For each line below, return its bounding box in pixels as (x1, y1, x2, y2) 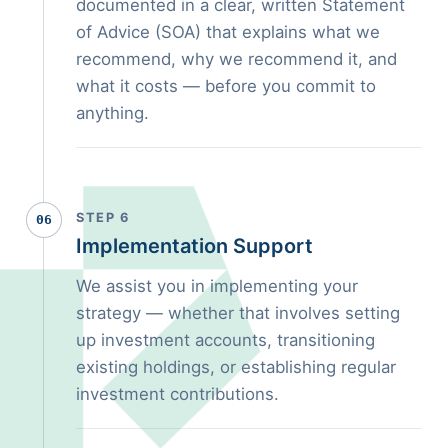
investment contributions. (76, 383, 279, 404)
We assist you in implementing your (76, 275, 358, 296)
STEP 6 (76, 209, 129, 225)
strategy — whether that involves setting (76, 302, 400, 323)
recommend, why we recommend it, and (76, 48, 397, 69)
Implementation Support (76, 233, 313, 258)
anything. (76, 102, 149, 123)
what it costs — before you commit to (76, 75, 376, 96)
